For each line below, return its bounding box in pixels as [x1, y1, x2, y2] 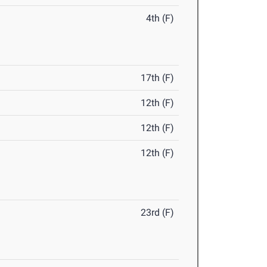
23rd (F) [141, 207, 175, 219]
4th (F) [146, 13, 175, 24]
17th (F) [141, 72, 175, 84]
